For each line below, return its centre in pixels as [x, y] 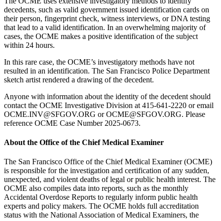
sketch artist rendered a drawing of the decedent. [79, 79]
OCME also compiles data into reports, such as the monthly [96, 188]
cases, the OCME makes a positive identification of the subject [101, 36]
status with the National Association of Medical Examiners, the [101, 215]
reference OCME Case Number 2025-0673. [72, 123]
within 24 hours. [29, 45]
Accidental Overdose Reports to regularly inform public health [101, 197]
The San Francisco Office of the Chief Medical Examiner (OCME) [108, 162]
